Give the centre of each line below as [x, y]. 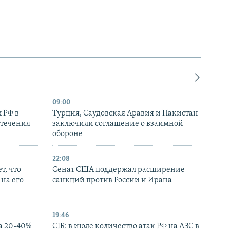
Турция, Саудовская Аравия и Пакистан [125, 113]
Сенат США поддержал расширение [119, 170]
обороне [68, 134]
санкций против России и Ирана [112, 180]
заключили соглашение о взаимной [118, 123]
